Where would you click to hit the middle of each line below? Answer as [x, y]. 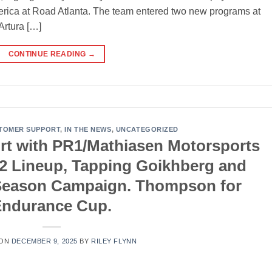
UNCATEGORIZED [147, 129]
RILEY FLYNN [114, 241]
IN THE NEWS [88, 129]
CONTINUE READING [48, 54]
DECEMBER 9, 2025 [44, 241]
